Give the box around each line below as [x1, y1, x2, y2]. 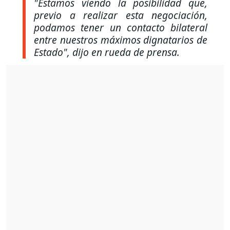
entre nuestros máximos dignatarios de [34, 33, 207, 47]
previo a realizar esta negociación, [34, 8, 207, 23]
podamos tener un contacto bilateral [34, 21, 207, 35]
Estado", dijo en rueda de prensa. [34, 45, 180, 60]
